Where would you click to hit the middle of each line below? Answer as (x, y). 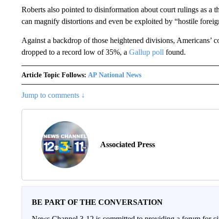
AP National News (114, 75)
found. (175, 52)
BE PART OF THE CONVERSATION (97, 202)
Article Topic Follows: (54, 75)
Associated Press (127, 144)
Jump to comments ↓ (53, 95)
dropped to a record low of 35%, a (75, 52)
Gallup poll (146, 52)
